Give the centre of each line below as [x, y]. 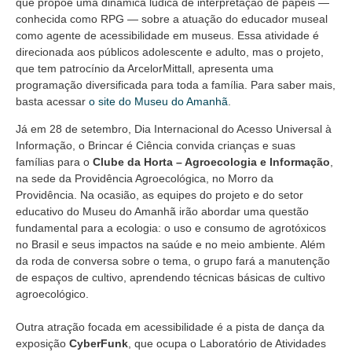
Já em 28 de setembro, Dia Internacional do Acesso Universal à [174, 129]
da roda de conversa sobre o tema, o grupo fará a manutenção [173, 261]
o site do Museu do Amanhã [158, 101]
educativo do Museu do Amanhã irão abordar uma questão [162, 212]
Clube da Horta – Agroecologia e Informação [211, 162]
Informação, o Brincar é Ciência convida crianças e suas [156, 146]
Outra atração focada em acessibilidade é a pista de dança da [170, 327]
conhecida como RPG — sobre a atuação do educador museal [172, 18]
